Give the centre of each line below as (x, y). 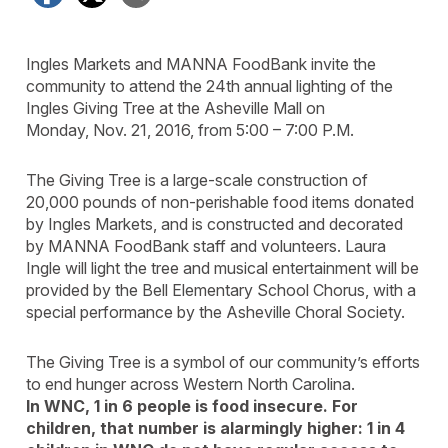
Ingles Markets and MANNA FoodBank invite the (201, 64)
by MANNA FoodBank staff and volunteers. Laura (206, 246)
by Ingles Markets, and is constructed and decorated (214, 224)
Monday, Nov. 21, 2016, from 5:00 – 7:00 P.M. (190, 130)
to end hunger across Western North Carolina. (190, 384)
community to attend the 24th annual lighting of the (209, 86)
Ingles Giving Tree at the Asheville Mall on (175, 108)
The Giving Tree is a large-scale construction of (197, 180)
